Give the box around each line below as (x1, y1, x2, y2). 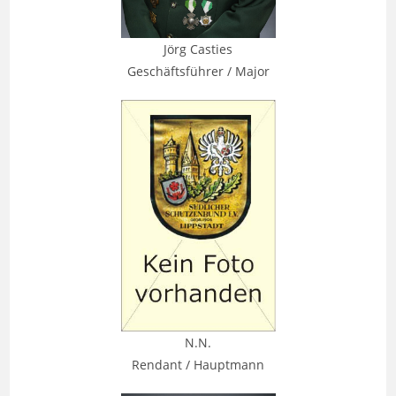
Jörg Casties (164, 41, 232, 58)
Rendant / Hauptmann (132, 356, 264, 374)
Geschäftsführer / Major (126, 63, 270, 80)
